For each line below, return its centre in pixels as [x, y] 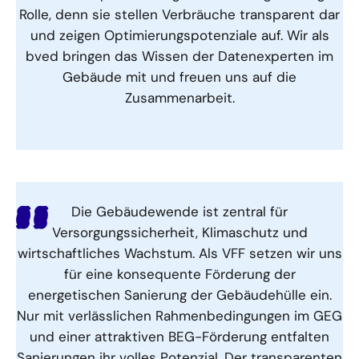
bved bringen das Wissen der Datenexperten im [179, 56]
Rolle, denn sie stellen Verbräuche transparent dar [179, 14]
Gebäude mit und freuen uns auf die [179, 77]
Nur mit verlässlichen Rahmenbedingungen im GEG [179, 315]
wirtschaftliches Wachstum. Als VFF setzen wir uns [179, 253]
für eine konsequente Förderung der [179, 274]
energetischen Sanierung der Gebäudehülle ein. [179, 294]
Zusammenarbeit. [179, 97]
